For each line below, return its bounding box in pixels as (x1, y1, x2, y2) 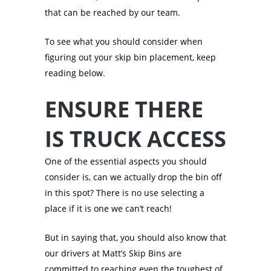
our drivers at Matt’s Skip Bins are (45, 247, 181, 260)
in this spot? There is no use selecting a (45, 187, 204, 199)
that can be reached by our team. (45, 7, 180, 19)
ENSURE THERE (45, 94, 203, 125)
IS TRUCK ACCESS (45, 124, 226, 154)
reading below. (45, 67, 105, 79)
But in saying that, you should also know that (45, 232, 226, 244)
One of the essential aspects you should (45, 155, 207, 168)
